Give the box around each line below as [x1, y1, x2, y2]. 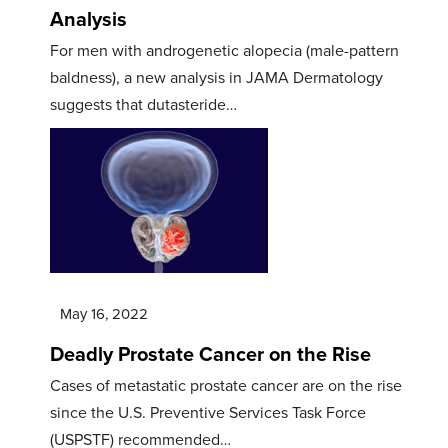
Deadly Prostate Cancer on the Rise [50, 338, 371, 369]
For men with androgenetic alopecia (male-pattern [50, 38, 399, 62]
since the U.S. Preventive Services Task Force [50, 400, 366, 424]
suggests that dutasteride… [50, 92, 237, 116]
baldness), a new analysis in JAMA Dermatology [50, 65, 383, 89]
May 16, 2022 [60, 302, 148, 325]
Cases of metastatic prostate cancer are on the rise [50, 373, 402, 397]
